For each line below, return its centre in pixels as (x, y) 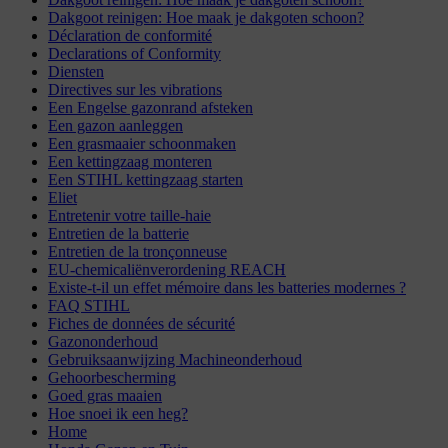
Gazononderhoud (103, 341)
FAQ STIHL (89, 305)
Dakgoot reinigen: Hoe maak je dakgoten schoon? (206, 17)
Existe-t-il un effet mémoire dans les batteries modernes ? (227, 287)
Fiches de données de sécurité (141, 323)
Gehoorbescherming (112, 377)
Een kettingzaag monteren (130, 161)
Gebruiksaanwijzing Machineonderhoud (175, 359)
